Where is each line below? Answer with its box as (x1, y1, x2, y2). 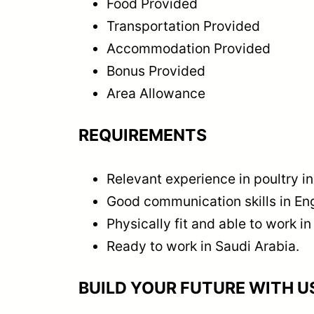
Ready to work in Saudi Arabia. (107, 237, 299, 254)
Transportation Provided (107, 18, 260, 35)
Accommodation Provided (107, 40, 271, 57)
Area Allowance (107, 85, 205, 102)
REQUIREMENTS (78, 125, 207, 145)
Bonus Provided (107, 62, 205, 80)
